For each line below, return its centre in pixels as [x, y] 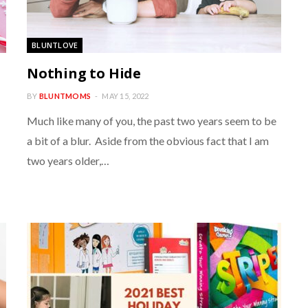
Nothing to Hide [84, 73]
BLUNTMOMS [65, 96]
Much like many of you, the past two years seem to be [152, 121]
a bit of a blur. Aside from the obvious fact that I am [148, 141]
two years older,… [68, 161]
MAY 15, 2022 [125, 96]
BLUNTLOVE [55, 45]
